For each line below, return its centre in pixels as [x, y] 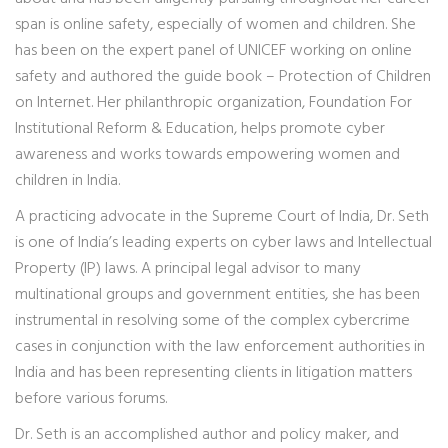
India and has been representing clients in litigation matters [213, 373]
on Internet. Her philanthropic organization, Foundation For [213, 103]
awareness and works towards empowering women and [207, 155]
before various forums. [91, 399]
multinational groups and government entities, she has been [217, 295]
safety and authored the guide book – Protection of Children [223, 77]
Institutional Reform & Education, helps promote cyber [200, 129]
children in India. [67, 181]
